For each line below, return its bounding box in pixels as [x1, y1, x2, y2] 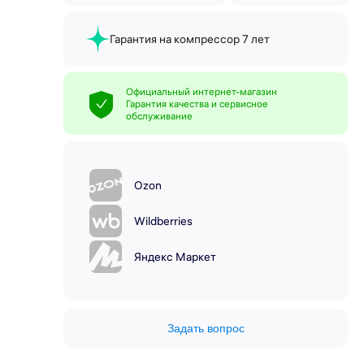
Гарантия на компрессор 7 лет [110, 32, 270, 46]
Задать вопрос [167, 322, 245, 335]
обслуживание [126, 110, 193, 122]
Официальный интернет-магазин [126, 85, 277, 97]
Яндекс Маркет [134, 249, 216, 264]
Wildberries [134, 214, 193, 228]
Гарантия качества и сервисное [126, 97, 268, 110]
